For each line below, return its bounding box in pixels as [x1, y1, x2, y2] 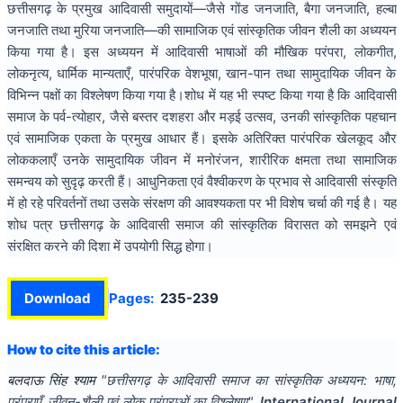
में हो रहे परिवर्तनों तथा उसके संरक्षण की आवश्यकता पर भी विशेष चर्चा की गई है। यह [6, 193, 397, 211]
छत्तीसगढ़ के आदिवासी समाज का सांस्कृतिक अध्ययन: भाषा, [106, 371, 397, 389]
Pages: [108, 289, 154, 307]
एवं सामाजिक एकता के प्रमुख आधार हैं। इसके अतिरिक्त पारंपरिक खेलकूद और [6, 129, 397, 147]
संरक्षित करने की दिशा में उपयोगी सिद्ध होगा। [6, 237, 213, 255]
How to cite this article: [6, 340, 160, 358]
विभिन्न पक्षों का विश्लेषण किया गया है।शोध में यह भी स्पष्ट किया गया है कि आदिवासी [6, 85, 397, 103]
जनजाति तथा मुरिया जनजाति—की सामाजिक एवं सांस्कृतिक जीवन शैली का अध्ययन [6, 21, 397, 39]
